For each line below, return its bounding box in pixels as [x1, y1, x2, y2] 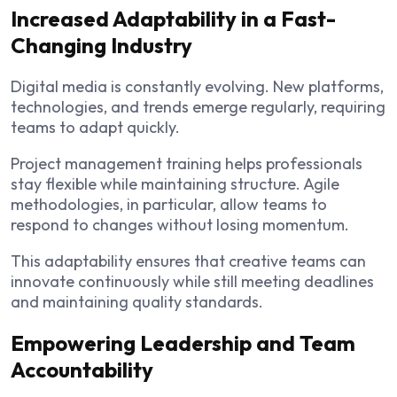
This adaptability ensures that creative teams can [11, 251, 366, 272]
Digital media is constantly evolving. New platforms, [11, 76, 384, 97]
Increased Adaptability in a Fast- [11, 5, 336, 33]
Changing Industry [11, 32, 192, 59]
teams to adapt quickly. [11, 117, 180, 138]
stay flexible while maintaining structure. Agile [11, 174, 339, 195]
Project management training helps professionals [11, 153, 362, 175]
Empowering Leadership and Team [11, 330, 355, 357]
